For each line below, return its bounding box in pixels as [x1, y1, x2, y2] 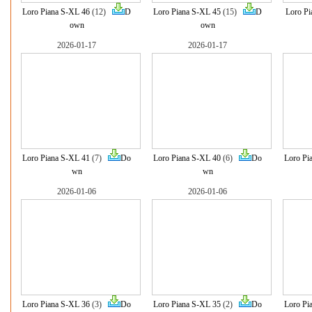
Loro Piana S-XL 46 [22, 7, 90, 17]
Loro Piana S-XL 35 [153, 299, 221, 309]
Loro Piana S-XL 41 [22, 153, 90, 163]
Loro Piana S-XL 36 [22, 299, 90, 309]
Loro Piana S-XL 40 [153, 153, 221, 163]
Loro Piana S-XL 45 [153, 7, 221, 17]
